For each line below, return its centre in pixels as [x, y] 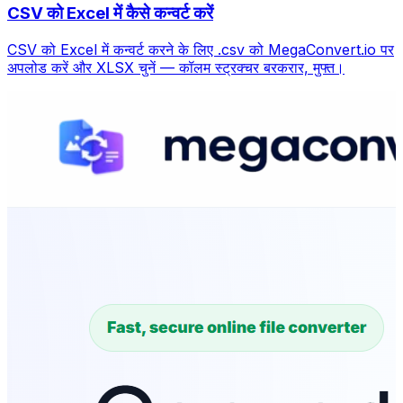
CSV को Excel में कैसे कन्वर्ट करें [110, 13]
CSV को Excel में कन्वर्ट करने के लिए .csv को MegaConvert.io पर [201, 49]
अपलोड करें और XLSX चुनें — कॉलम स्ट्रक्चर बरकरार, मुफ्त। [176, 67]
